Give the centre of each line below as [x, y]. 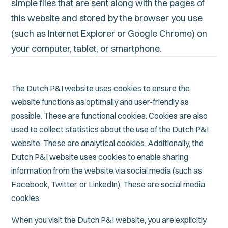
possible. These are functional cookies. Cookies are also [110, 116]
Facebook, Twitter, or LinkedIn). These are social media [108, 184]
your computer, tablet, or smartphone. [87, 49]
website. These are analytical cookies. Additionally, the [108, 143]
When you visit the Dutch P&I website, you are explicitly [109, 220]
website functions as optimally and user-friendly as [100, 102]
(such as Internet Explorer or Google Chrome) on [109, 33]
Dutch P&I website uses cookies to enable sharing [100, 157]
